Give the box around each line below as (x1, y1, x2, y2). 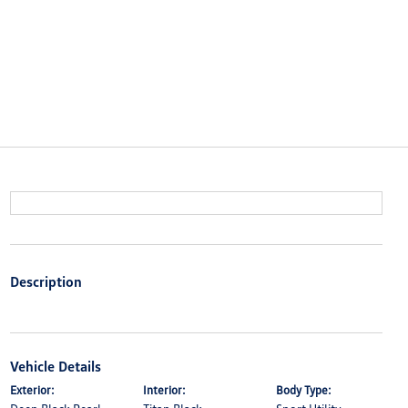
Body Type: (276, 382, 332, 397)
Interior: (142, 382, 186, 397)
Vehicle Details (9, 357, 101, 375)
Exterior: (9, 382, 55, 397)
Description (9, 272, 82, 291)
